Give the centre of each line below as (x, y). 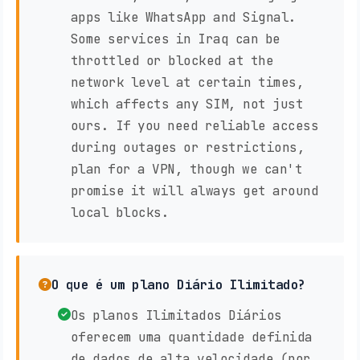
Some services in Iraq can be (175, 39)
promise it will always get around (194, 191)
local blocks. (119, 213)
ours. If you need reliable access (194, 126)
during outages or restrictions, (187, 148)
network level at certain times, (187, 83)
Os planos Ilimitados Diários (176, 316)
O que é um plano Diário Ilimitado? (178, 285)
